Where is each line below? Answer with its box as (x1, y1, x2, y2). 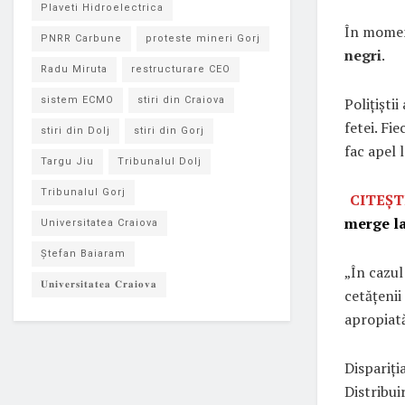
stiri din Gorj (134, 125, 204, 137)
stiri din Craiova (137, 94, 225, 106)
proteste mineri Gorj (146, 33, 260, 44)
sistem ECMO (41, 94, 114, 106)
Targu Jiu (41, 155, 94, 167)
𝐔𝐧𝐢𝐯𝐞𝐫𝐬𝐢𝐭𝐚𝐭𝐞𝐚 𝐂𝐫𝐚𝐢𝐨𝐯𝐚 (41, 278, 157, 290)
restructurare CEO (131, 63, 231, 75)
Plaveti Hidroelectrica (41, 2, 164, 14)
